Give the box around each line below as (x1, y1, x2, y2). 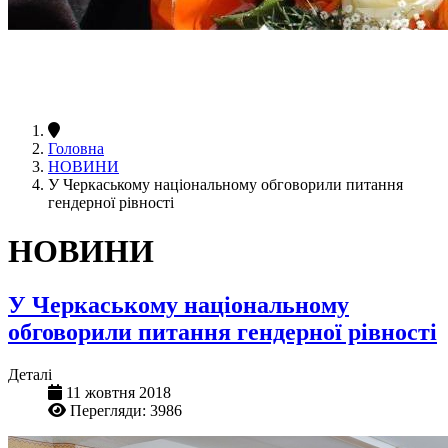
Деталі (8, 365, 52, 383)
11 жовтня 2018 (66, 383, 171, 401)
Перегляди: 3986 (70, 401, 182, 419)
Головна (48, 139, 104, 157)
